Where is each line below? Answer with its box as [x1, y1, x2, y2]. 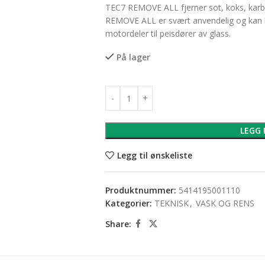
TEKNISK [154, 198, 189, 209]
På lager [116, 51, 150, 63]
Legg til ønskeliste [117, 149, 192, 161]
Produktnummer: [105, 185, 179, 196]
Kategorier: [105, 198, 152, 209]
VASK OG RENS [195, 198, 254, 209]
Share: [105, 218, 131, 230]
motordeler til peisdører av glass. [105, 28, 231, 39]
